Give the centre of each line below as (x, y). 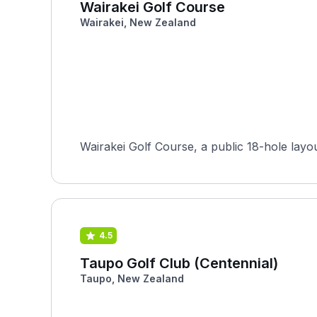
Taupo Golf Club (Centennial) (179, 263)
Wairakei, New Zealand (138, 22)
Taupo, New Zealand (132, 278)
